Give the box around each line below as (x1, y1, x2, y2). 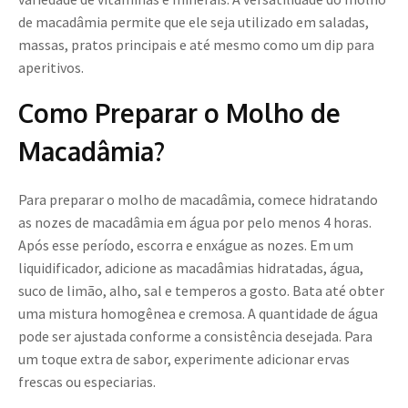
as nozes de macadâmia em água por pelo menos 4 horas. (18, 213, 372, 232)
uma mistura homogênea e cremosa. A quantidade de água (18, 304, 378, 323)
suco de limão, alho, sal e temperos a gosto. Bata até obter (18, 281, 384, 301)
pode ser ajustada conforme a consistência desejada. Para (18, 327, 372, 346)
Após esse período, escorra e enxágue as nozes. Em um (18, 236, 353, 255)
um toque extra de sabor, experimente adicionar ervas (18, 350, 350, 369)
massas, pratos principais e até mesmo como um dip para (18, 36, 374, 55)
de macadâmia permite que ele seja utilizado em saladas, (18, 13, 369, 32)
